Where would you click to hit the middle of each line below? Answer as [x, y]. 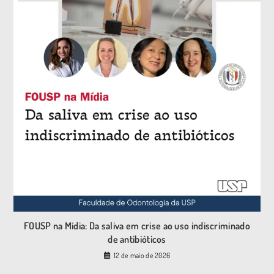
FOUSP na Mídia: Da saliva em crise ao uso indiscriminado [137, 225]
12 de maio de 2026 [142, 255]
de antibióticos [137, 239]
